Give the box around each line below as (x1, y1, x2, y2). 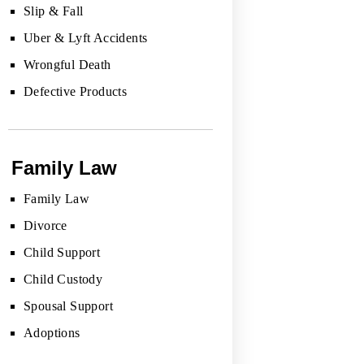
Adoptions (24, 325, 80, 340)
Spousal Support (24, 298, 113, 313)
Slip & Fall (24, 3, 84, 18)
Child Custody (24, 271, 103, 286)
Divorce (24, 218, 67, 232)
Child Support (24, 245, 101, 259)
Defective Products (24, 84, 128, 98)
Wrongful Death (24, 57, 111, 71)
